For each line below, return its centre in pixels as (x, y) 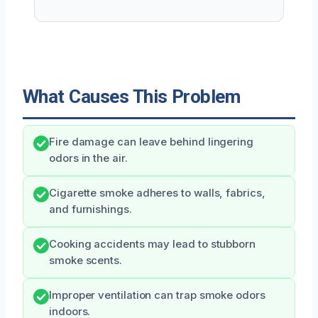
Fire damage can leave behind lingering (151, 142)
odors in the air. (88, 159)
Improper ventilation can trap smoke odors (157, 296)
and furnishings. (91, 210)
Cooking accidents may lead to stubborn (152, 245)
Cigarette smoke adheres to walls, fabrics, (157, 193)
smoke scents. (86, 261)
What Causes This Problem (132, 97)
